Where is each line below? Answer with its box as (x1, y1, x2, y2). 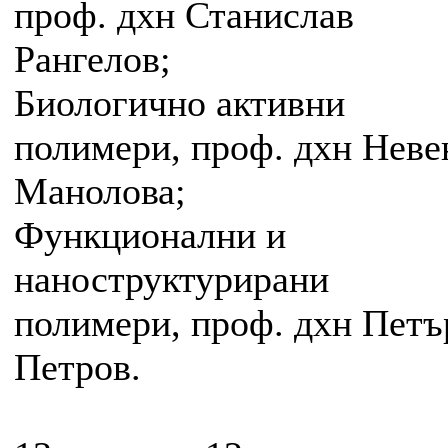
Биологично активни (14, 82, 345, 125)
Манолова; (14, 170, 186, 213)
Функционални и (14, 214, 286, 257)
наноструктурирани (14, 258, 329, 301)
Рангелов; (14, 38, 171, 81)
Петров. (14, 346, 141, 389)
